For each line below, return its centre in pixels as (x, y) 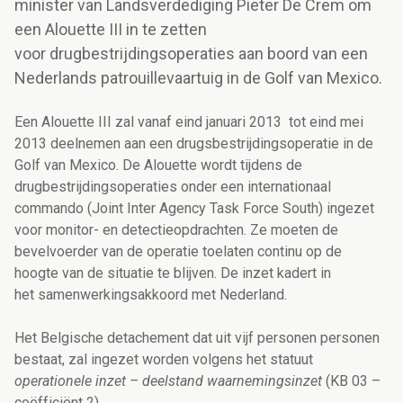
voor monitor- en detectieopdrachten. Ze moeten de (176, 230)
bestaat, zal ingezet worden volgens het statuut (164, 360)
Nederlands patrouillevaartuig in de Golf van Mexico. (198, 78)
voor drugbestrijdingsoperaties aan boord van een (191, 54)
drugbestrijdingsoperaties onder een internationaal (173, 187)
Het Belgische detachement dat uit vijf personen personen (197, 338)
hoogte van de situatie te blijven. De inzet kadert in (173, 273)
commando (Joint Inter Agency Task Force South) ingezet (194, 209)
